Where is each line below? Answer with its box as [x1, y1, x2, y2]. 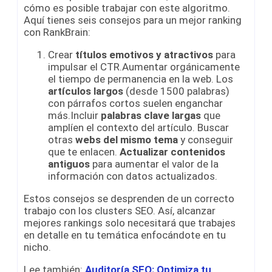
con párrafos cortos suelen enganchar [48, 97, 223, 109]
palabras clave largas [101, 109, 201, 121]
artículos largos [48, 84, 123, 97]
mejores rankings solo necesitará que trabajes [24, 216, 236, 229]
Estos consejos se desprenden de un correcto [24, 192, 234, 205]
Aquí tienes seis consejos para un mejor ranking [24, 13, 242, 26]
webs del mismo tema [75, 133, 178, 146]
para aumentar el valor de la [90, 157, 219, 170]
